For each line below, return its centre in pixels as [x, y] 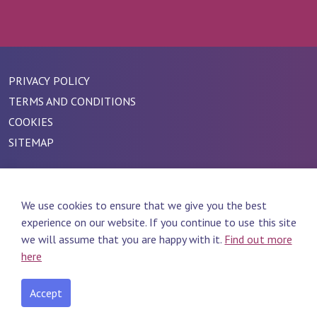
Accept [46, 293]
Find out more [258, 239]
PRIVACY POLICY [50, 80]
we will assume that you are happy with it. [123, 239]
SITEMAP [31, 142]
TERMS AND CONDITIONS [73, 101]
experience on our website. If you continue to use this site [159, 222]
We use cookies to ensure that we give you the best [144, 205]
